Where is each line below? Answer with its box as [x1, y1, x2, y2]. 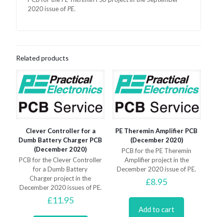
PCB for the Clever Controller [19, 155, 102, 164]
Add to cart [139, 204, 175, 214]
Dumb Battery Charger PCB [18, 136, 103, 144]
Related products [16, 53, 69, 62]
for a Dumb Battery [33, 165, 88, 173]
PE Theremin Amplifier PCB [115, 126, 198, 135]
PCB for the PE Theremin [122, 146, 192, 155]
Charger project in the [30, 174, 92, 182]
